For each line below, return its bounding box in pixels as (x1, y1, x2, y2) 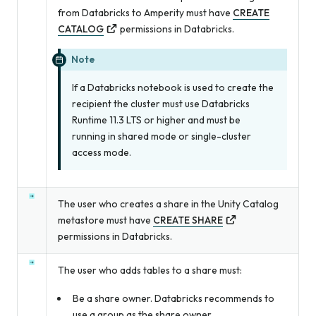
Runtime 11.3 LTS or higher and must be (72, 113, 241, 126)
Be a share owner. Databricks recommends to (72, 291, 274, 305)
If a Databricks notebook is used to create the (72, 80, 274, 94)
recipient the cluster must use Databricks (72, 97, 250, 110)
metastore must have (58, 213, 153, 226)
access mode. (72, 145, 131, 159)
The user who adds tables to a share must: (58, 263, 242, 276)
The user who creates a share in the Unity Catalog (58, 197, 279, 210)
